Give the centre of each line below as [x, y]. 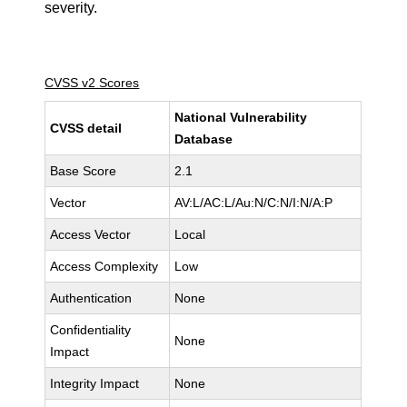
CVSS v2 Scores [92, 83]
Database [204, 139]
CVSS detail [86, 128]
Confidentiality [91, 330]
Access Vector [91, 234]
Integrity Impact [95, 383]
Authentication [91, 298]
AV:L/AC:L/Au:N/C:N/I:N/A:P [254, 203]
